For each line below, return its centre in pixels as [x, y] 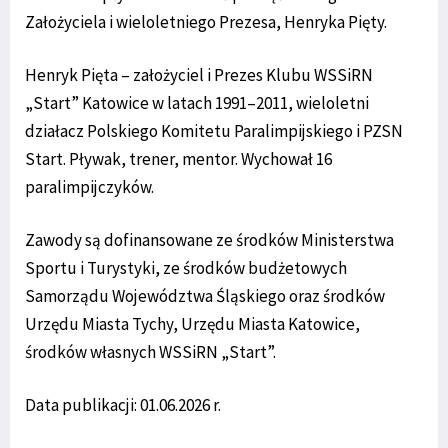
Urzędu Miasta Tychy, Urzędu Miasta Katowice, [192, 323]
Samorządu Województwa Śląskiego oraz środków [205, 295]
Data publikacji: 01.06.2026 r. [123, 404]
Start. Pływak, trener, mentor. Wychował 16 [178, 158]
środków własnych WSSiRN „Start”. [150, 351]
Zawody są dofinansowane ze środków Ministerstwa [209, 239]
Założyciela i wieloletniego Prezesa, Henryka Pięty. [206, 21]
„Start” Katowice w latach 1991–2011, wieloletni [197, 102]
